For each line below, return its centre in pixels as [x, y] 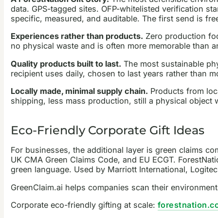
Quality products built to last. [66, 64]
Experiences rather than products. [77, 36]
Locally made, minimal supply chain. [79, 91]
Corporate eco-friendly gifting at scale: [84, 205]
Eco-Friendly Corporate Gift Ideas [107, 130]
